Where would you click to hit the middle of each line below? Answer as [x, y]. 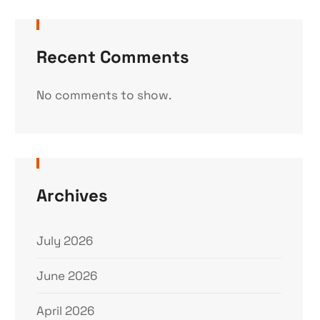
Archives [72, 195]
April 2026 [66, 311]
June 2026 [67, 276]
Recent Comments [113, 57]
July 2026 [65, 241]
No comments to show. [104, 95]
